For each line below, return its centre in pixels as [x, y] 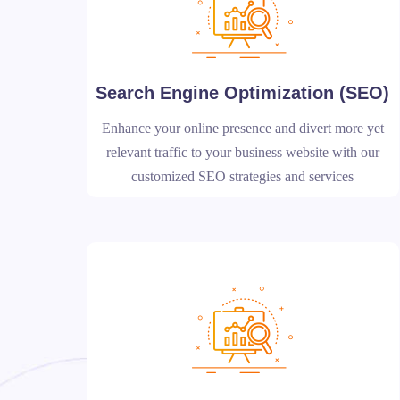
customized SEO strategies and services [243, 176]
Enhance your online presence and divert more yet [242, 128]
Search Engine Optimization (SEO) [243, 93]
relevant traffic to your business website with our [242, 152]
